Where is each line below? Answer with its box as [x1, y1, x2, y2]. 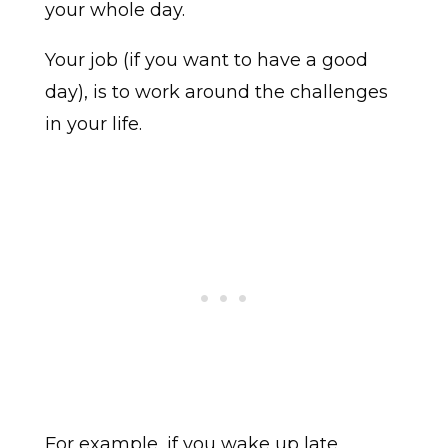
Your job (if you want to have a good [44, 49, 368, 72]
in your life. [44, 113, 142, 136]
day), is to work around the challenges [44, 81, 388, 104]
